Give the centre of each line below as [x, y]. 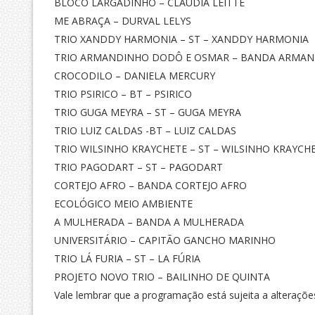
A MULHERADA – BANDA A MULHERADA [149, 222]
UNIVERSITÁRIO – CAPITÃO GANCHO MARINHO [165, 240]
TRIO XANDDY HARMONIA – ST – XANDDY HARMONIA [181, 39]
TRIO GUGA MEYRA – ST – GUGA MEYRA [148, 112]
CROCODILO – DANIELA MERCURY [135, 76]
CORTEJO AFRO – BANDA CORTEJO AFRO [150, 186]
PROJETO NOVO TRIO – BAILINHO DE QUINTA [162, 277]
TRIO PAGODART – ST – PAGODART [139, 167]
